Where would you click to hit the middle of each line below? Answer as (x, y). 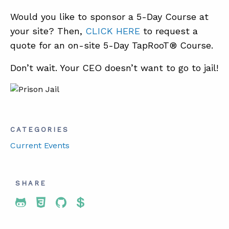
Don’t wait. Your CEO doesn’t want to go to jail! (114, 67)
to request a (169, 31)
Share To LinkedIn (109, 203)
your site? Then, (48, 31)
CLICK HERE (113, 31)
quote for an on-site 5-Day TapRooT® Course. (112, 45)
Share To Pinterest (131, 203)
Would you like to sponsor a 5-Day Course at (109, 16)
